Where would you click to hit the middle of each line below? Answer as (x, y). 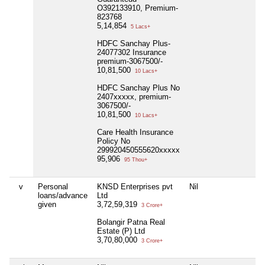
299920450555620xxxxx (138, 150)
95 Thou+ (135, 160)
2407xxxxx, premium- (134, 97)
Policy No (114, 141)
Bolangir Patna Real (131, 222)
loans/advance (63, 196)
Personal (53, 187)
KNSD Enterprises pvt (135, 187)
